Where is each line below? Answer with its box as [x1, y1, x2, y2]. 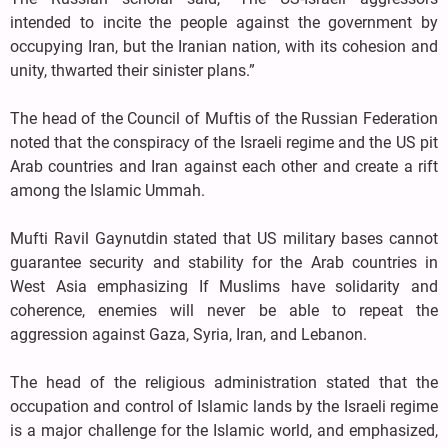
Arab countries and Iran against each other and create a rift [10, 157, 438, 177]
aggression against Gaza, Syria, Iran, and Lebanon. [10, 325, 367, 345]
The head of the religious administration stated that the [10, 373, 438, 393]
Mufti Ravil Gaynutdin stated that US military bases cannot [10, 229, 438, 249]
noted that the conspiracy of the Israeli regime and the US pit [10, 133, 438, 153]
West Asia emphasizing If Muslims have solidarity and [10, 277, 438, 297]
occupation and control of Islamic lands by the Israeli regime [10, 397, 438, 417]
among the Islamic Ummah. [10, 181, 205, 201]
